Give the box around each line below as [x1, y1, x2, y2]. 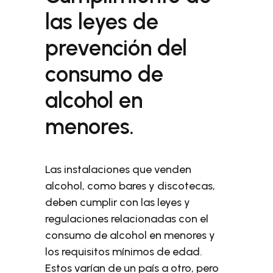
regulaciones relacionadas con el [45, 212, 209, 225]
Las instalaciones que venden [45, 163, 192, 176]
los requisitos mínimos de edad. [45, 245, 203, 258]
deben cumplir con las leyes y [45, 196, 191, 209]
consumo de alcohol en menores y [45, 229, 216, 242]
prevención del [45, 35, 188, 61]
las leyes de [45, 9, 159, 35]
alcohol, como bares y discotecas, [45, 179, 216, 193]
